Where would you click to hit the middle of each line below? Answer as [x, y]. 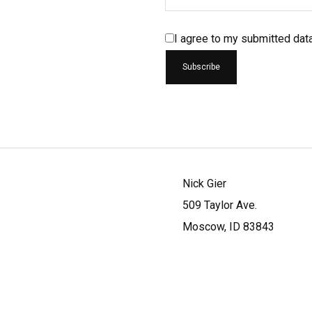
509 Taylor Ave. [220, 205]
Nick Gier [204, 184]
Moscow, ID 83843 [228, 227]
